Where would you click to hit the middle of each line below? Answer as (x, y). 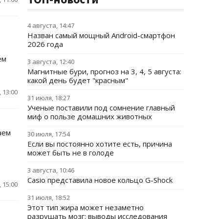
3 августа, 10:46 (51, 170)
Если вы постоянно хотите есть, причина (100, 144)
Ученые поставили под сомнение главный (101, 108)
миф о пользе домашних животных (90, 116)
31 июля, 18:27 (49, 98)
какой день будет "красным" (78, 80)
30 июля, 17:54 (49, 134)
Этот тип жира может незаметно (86, 207)
